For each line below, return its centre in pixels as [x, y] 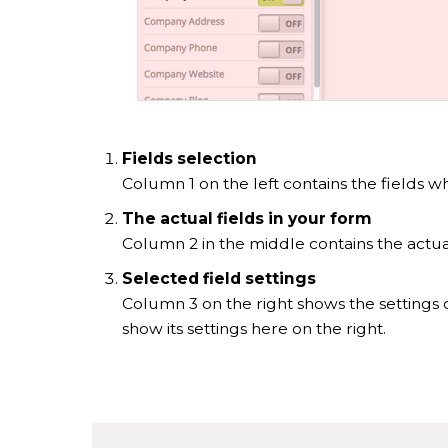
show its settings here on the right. [254, 329]
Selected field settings [219, 279]
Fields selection [189, 159]
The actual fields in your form [247, 219]
